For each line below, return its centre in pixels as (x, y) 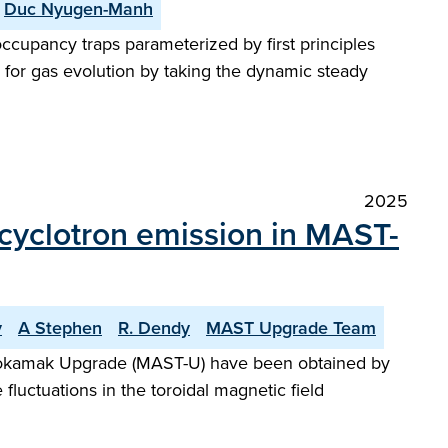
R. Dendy (154, 327)
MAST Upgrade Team (291, 327)
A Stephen (60, 327)
